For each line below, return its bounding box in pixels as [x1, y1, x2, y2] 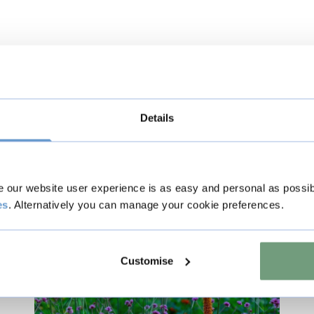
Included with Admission [116, 262, 269, 278]
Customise [121, 254, 174, 267]
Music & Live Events [50, 226, 159, 240]
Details [139, 111, 175, 124]
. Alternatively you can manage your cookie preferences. [8, 198, 284, 211]
